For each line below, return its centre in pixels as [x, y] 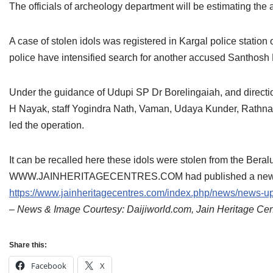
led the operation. [47, 125]
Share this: [28, 245]
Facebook [49, 266]
